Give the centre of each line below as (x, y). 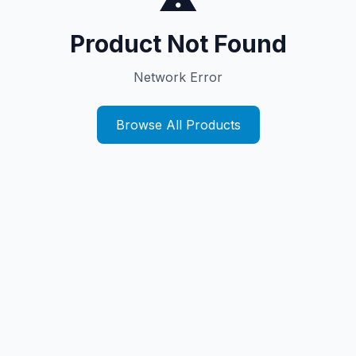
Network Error (178, 77)
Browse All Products (178, 125)
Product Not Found (178, 44)
